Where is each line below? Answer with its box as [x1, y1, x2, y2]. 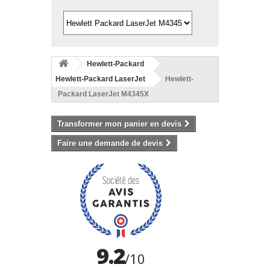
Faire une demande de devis [57, 139, 163, 148]
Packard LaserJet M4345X [58, 90, 149, 99]
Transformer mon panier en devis [57, 119, 181, 129]
